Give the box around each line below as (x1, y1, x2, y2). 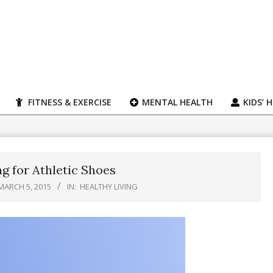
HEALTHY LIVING (80, 181, 138, 192)
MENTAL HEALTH (140, 96, 213, 108)
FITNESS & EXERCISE (26, 96, 112, 108)
